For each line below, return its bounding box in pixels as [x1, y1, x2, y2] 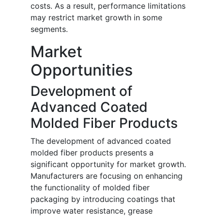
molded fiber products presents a [31, 148, 154, 158]
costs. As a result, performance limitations [31, 1, 186, 11]
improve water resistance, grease [31, 206, 153, 216]
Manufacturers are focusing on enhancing [31, 171, 183, 181]
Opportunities [31, 61, 133, 80]
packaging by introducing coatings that [31, 194, 175, 204]
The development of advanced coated [31, 136, 171, 146]
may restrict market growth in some [31, 13, 162, 23]
